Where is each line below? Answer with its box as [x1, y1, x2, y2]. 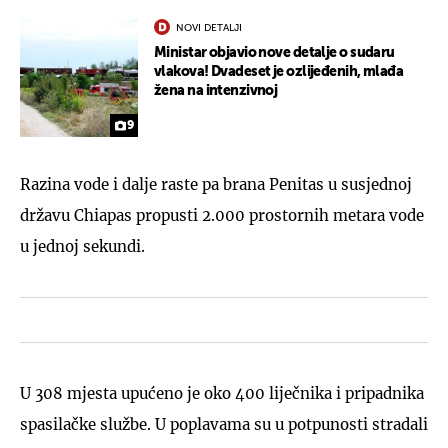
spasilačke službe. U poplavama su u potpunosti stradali [20, 414, 428, 434]
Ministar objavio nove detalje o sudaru [154, 45, 395, 60]
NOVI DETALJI [176, 22, 242, 33]
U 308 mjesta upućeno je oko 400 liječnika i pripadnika [20, 383, 424, 403]
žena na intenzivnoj [154, 83, 278, 98]
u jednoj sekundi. [20, 236, 145, 256]
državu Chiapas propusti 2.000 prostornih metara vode [20, 205, 424, 225]
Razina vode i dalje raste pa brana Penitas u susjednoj [20, 174, 412, 194]
